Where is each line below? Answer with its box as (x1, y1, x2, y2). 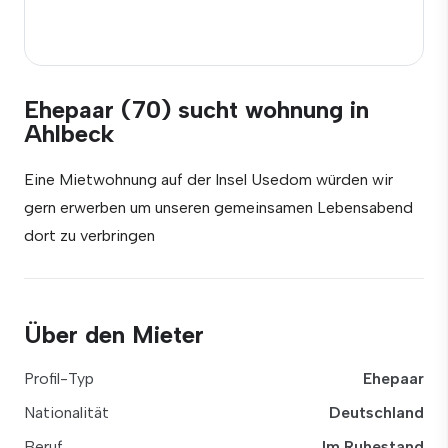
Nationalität (24, 403, 109, 422)
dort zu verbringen (24, 226, 155, 245)
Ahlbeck (24, 119, 114, 148)
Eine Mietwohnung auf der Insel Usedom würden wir (24, 170, 393, 189)
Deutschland (329, 403, 424, 422)
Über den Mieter (24, 320, 204, 349)
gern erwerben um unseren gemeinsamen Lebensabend (24, 198, 413, 217)
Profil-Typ (24, 369, 94, 388)
